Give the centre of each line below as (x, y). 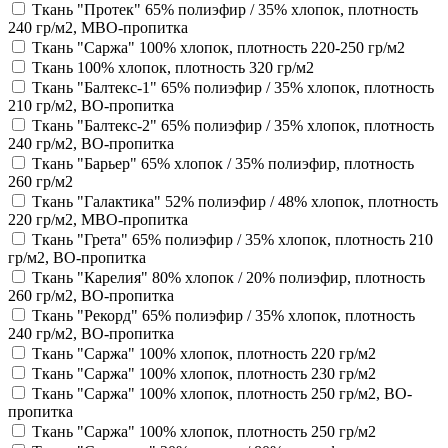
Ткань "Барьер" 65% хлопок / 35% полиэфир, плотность (223, 163)
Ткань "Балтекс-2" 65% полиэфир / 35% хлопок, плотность (233, 125)
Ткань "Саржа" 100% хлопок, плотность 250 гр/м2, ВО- (222, 393)
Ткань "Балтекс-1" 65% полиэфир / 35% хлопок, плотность (233, 87)
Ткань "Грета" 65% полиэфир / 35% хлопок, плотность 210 (232, 239)
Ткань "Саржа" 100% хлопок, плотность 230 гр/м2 (204, 373)
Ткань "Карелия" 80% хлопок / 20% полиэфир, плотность (228, 277)
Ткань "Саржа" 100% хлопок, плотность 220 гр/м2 (204, 353)
